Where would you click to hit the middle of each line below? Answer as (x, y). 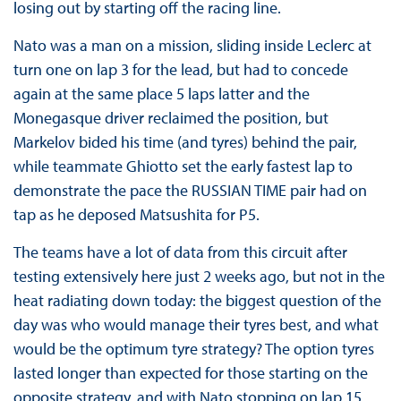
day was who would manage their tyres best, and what (196, 325)
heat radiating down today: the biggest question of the (197, 301)
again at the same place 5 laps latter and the (161, 94)
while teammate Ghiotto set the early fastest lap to (183, 166)
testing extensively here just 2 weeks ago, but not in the (199, 277)
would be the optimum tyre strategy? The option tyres (193, 349)
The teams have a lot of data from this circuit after (180, 252)
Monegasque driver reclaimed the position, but (171, 118)
